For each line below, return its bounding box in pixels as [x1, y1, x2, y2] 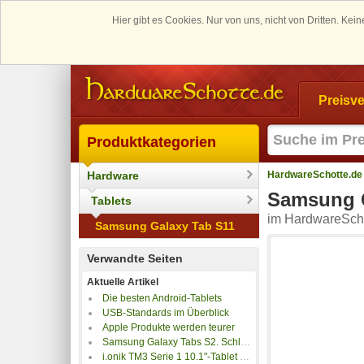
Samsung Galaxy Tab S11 [95, 219, 235, 232]
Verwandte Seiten [87, 251, 183, 265]
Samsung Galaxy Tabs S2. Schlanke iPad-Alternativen [102, 336, 240, 348]
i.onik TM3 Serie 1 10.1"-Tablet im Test [102, 350, 240, 362]
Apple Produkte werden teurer [102, 321, 235, 333]
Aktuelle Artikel [87, 275, 158, 288]
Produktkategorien [87, 133, 216, 150]
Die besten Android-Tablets [102, 292, 222, 304]
